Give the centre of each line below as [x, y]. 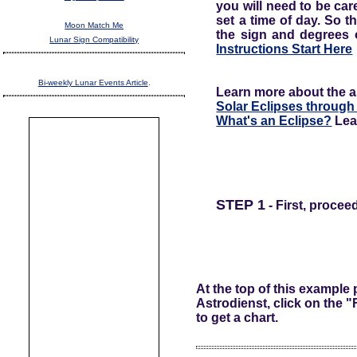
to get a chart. [237, 317]
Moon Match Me [94, 25]
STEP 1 [241, 204]
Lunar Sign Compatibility [94, 40]
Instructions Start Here [284, 49]
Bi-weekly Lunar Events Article [93, 83]
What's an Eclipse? [274, 120]
